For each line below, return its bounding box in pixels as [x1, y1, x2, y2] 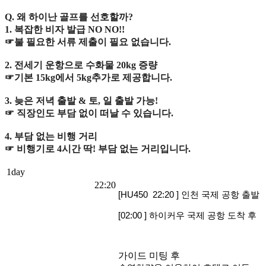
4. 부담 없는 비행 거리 [5, 131, 97, 141]
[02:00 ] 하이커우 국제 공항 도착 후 [118, 210, 261, 220]
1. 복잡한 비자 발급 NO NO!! [5, 24, 125, 34]
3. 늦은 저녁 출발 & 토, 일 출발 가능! [5, 95, 158, 106]
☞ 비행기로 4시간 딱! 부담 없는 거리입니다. [5, 143, 191, 154]
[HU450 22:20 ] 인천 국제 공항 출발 [118, 189, 259, 199]
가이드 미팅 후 [118, 250, 182, 261]
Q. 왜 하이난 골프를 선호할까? [5, 11, 133, 22]
